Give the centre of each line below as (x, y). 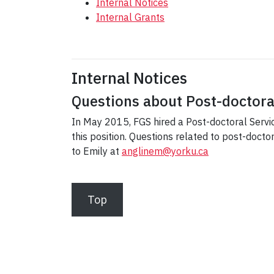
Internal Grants (130, 17)
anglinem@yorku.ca (165, 151)
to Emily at (97, 151)
